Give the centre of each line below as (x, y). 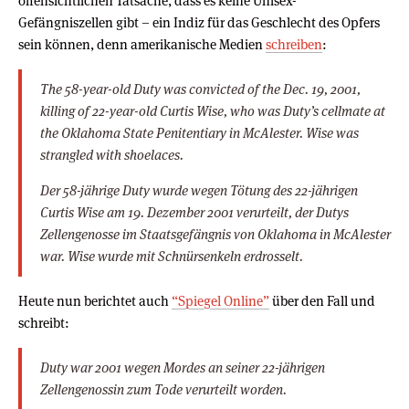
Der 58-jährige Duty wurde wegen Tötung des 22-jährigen (199, 190)
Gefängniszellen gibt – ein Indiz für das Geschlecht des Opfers (199, 22)
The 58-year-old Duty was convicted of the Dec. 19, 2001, (200, 89)
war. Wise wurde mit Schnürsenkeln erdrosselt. (172, 256)
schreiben (294, 44)
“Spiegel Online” (220, 300)
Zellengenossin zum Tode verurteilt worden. (163, 389)
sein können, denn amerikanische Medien (142, 44)
